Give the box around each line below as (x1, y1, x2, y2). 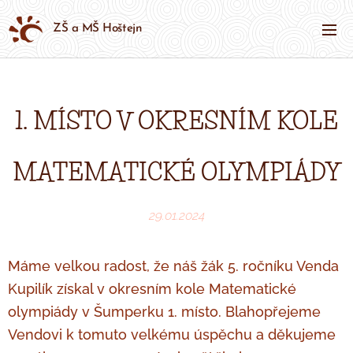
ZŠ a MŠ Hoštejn (53, 23, 143, 35)
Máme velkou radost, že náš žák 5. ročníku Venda (8, 258, 339, 274)
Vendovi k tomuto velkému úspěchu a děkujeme (8, 326, 336, 343)
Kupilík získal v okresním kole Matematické (8, 281, 296, 297)
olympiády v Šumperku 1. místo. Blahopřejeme (8, 303, 321, 320)
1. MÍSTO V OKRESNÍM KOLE (15, 106, 338, 136)
